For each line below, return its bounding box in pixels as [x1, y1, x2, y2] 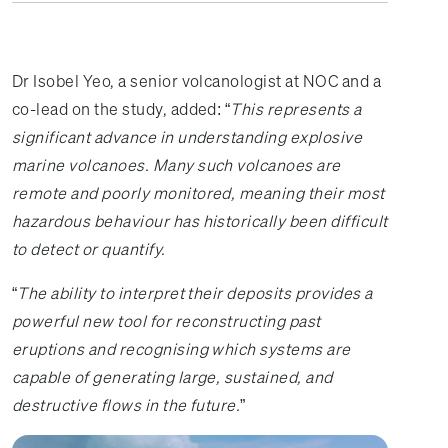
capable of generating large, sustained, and [12, 366, 333, 388]
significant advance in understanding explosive [12, 126, 363, 148]
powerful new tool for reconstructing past [12, 310, 321, 332]
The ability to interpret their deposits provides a [17, 282, 373, 304]
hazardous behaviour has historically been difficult [12, 210, 388, 232]
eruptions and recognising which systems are [12, 338, 351, 360]
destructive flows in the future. [12, 394, 241, 416]
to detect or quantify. [12, 238, 166, 260]
